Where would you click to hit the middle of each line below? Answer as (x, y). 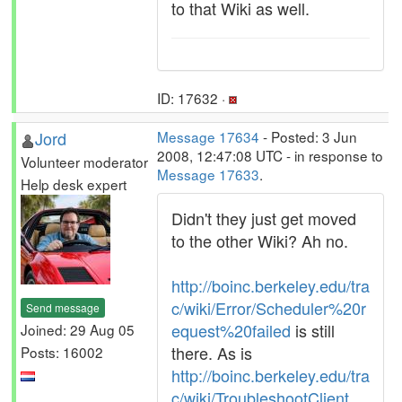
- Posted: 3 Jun (308, 136)
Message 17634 (208, 136)
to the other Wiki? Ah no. (260, 240)
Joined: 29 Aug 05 (78, 329)
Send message (63, 307)
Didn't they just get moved (264, 218)
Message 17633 (208, 174)
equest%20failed (231, 330)
